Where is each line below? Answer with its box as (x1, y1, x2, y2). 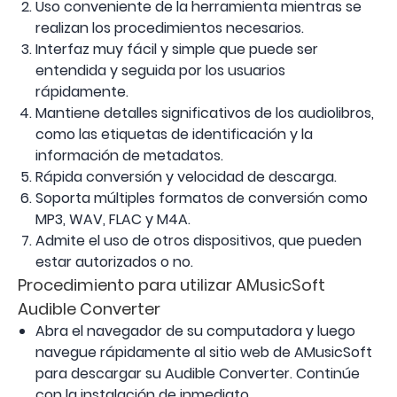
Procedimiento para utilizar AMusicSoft (18, 274, 325, 297)
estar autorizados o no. (35, 252, 193, 273)
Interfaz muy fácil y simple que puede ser (35, 39, 318, 60)
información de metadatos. (35, 145, 223, 167)
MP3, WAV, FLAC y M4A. (35, 209, 191, 230)
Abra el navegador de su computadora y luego (35, 321, 355, 342)
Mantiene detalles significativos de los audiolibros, (35, 103, 374, 124)
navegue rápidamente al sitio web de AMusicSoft (35, 342, 372, 363)
